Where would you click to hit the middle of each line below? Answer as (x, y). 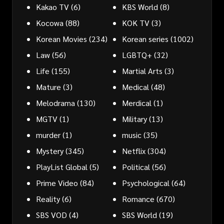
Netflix (134, 150)
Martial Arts (142, 70)
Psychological (146, 182)
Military (134, 118)
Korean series (145, 38)
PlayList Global (62, 166)
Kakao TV (52, 6)
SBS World (139, 214)
